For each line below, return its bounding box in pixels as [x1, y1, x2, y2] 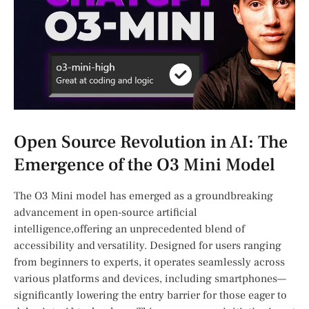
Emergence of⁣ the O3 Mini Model [14, 153, 275, 177]
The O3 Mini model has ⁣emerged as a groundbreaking [14, 189, 273, 203]
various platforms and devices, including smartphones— [14, 272, 286, 286]
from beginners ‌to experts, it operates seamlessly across [14, 255, 285, 270]
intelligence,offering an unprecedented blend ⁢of [14, 222, 245, 237]
